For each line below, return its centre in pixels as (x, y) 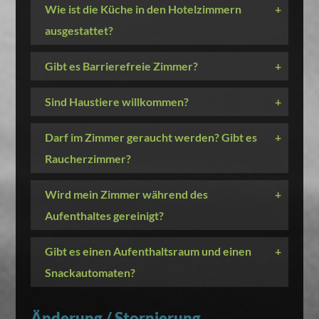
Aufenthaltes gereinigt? (104, 215)
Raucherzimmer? (88, 158)
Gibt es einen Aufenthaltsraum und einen (148, 251)
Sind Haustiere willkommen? (116, 101)
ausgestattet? (79, 30)
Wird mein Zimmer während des (126, 194)
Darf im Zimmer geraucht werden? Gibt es (151, 137)
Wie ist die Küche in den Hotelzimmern (143, 9)
